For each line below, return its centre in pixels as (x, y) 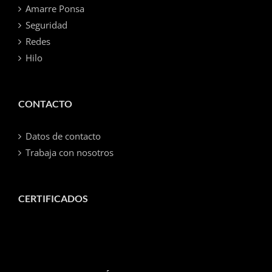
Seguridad (46, 25)
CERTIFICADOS (53, 198)
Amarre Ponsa (55, 8)
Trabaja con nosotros (70, 152)
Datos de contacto (63, 136)
